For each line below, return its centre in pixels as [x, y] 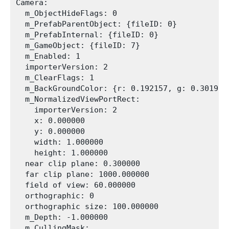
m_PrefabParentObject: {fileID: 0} [96, 24]
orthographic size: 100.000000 [87, 207]
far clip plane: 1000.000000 [83, 174]
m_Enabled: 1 [48, 56]
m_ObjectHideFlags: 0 [66, 13]
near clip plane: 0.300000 [78, 164]
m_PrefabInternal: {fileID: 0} [87, 35]
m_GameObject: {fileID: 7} [78, 45]
